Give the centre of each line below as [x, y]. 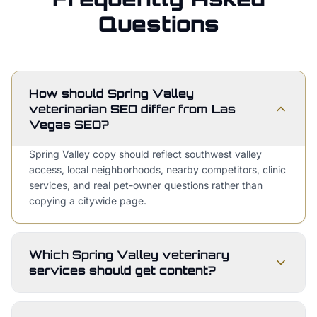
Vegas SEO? [69, 125]
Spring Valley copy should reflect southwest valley [145, 154]
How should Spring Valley [111, 93]
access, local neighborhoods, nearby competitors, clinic [157, 169]
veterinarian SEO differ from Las [132, 109]
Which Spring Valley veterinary [129, 255]
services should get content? [122, 270]
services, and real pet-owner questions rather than [146, 185]
